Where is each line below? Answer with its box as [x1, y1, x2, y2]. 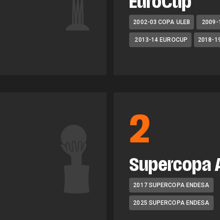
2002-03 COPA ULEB [133, 19, 191, 26]
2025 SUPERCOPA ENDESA [133, 199, 210, 206]
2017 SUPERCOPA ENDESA [133, 182, 210, 189]
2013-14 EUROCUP [133, 36, 188, 43]
